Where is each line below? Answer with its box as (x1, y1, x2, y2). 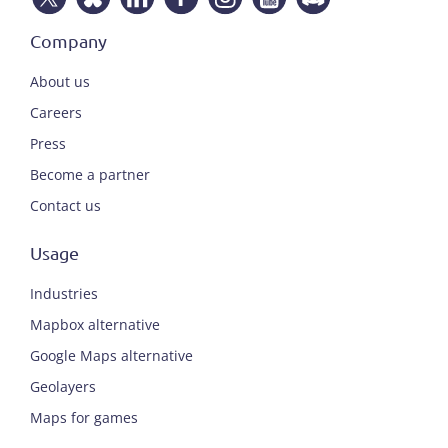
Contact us (30, 195, 101, 215)
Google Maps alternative (30, 345, 193, 365)
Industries (30, 283, 98, 303)
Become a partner (30, 164, 150, 184)
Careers (30, 102, 82, 122)
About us (30, 71, 90, 91)
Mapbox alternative (30, 314, 160, 334)
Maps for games (30, 407, 138, 427)
